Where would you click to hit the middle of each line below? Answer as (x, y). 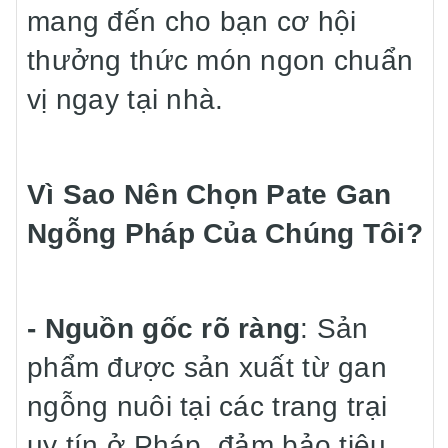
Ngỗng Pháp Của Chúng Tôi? (225, 233)
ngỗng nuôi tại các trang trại (207, 406)
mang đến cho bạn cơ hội (192, 21)
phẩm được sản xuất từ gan (207, 367)
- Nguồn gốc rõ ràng (164, 328)
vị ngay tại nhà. (125, 99)
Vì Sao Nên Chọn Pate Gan (209, 194)
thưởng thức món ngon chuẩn (220, 60)
